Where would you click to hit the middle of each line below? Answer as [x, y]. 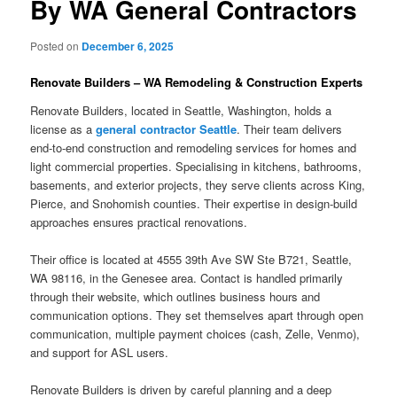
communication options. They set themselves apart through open [197, 315]
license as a [63, 128]
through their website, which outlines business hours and [175, 296]
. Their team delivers [290, 128]
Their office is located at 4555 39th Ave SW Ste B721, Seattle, [191, 259]
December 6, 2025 [128, 46]
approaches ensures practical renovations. [139, 222]
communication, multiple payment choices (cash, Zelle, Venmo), [195, 333]
